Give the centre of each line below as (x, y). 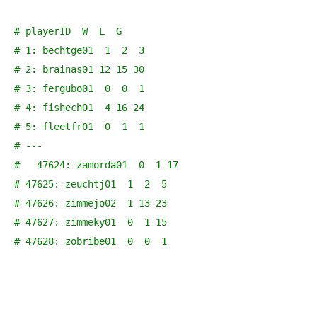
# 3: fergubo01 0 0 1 (79, 88)
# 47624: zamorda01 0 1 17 (96, 165)
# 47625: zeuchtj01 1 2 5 (91, 184)
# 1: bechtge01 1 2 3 (79, 50)
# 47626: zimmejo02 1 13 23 (91, 203)
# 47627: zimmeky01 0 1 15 (91, 222)
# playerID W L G (68, 31)
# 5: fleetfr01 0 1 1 (79, 126)
